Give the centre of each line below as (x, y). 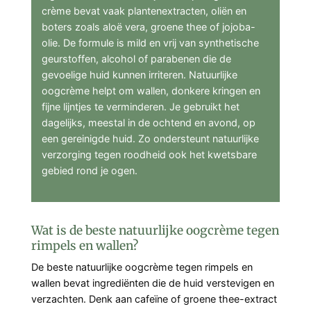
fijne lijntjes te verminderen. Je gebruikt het (141, 106)
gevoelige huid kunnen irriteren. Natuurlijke (140, 74)
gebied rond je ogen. (90, 170)
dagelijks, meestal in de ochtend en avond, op (149, 122)
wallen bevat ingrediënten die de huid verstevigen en (153, 283)
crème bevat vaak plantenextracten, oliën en (144, 10)
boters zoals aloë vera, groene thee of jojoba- (149, 26)
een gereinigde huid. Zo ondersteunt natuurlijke (150, 138)
